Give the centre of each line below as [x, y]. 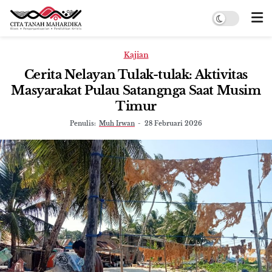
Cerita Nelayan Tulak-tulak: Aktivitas [136, 75]
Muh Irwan [117, 124]
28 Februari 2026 [173, 124]
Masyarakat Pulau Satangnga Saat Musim [136, 90]
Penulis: [83, 124]
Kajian [136, 55]
